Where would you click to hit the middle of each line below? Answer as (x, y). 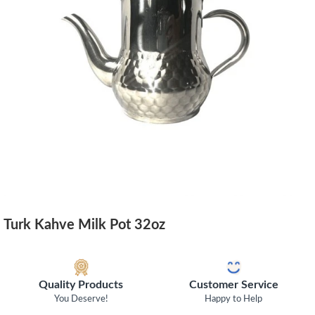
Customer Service (233, 285)
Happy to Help (234, 299)
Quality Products (81, 285)
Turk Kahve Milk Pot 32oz (84, 225)
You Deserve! (81, 299)
